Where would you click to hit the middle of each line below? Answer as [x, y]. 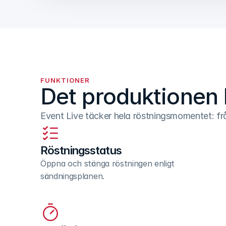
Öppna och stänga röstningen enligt [108, 163]
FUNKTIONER [65, 80]
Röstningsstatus [81, 150]
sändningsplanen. [72, 176]
